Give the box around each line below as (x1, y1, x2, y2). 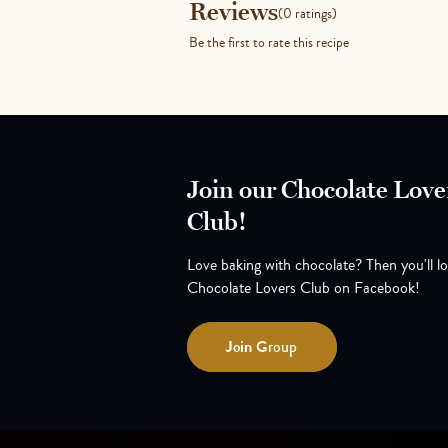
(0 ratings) (277, 2, 337, 23)
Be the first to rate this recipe (188, 31, 349, 52)
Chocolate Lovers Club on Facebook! (186, 275, 420, 299)
